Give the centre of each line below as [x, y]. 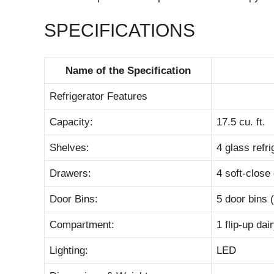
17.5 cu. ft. [241, 122]
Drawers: [70, 173]
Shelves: [69, 147]
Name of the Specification [128, 70]
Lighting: [69, 250]
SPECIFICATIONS [120, 30]
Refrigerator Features [98, 96]
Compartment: [82, 224]
